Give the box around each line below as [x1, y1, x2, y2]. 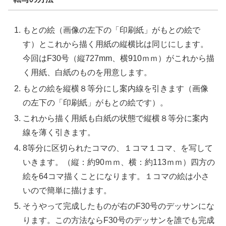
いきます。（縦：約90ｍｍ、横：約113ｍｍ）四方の [23, 158, 215, 167]
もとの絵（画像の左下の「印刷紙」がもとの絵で [23, 26, 201, 35]
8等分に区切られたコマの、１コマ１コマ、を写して [23, 144, 213, 153]
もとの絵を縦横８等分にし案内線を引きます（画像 [23, 84, 209, 93]
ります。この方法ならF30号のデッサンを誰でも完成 [23, 216, 215, 225]
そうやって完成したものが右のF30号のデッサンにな [23, 202, 215, 211]
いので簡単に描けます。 [23, 186, 112, 195]
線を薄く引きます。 [23, 128, 96, 137]
